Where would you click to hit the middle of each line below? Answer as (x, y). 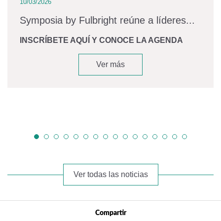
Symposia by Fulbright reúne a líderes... (107, 20)
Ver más (110, 64)
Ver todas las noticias (110, 174)
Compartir (110, 213)
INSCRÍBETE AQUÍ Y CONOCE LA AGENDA (101, 40)
